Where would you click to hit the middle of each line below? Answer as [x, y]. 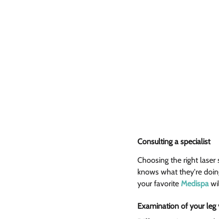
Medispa [195, 184]
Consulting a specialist [175, 142]
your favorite [159, 184]
